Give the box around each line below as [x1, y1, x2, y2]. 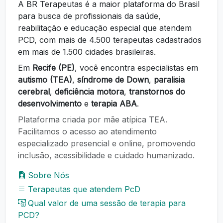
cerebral [18, 86, 50, 97]
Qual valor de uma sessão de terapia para [28, 198, 186, 208]
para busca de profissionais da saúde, [18, 10, 161, 21]
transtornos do [129, 86, 185, 97]
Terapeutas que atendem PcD [28, 184, 140, 194]
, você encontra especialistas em [75, 62, 198, 73]
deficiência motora [55, 86, 124, 97]
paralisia [154, 74, 185, 85]
